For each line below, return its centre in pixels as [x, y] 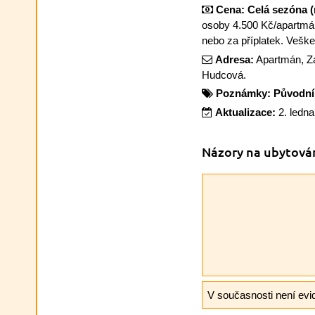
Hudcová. [224, 75]
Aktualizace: [245, 112]
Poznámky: [243, 93]
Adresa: [234, 59]
